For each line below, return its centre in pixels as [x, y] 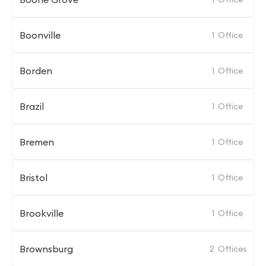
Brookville [42, 213]
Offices [232, 249]
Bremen [37, 142]
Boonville [40, 35]
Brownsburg [46, 249]
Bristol [34, 178]
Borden [36, 71]
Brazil [32, 106]
